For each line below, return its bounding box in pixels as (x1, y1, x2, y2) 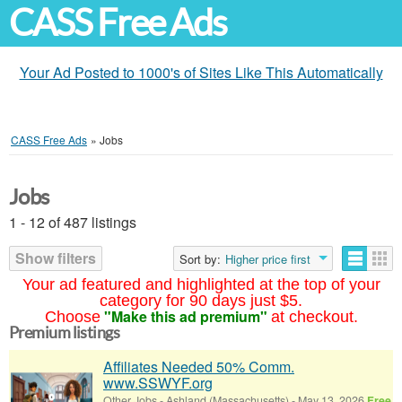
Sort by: (179, 250, 221, 267)
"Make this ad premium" (103, 306, 267, 327)
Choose (44, 308, 100, 326)
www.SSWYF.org (103, 372, 213, 393)
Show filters (15, 248, 96, 268)
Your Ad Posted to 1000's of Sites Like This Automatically (19, 62, 383, 83)
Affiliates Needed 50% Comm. (103, 356, 294, 377)
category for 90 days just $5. (100, 292, 302, 310)
